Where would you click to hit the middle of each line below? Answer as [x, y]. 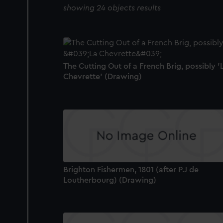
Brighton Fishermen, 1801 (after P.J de [131, 169]
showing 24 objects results [112, 8]
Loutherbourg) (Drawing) [110, 180]
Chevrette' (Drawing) [103, 77]
